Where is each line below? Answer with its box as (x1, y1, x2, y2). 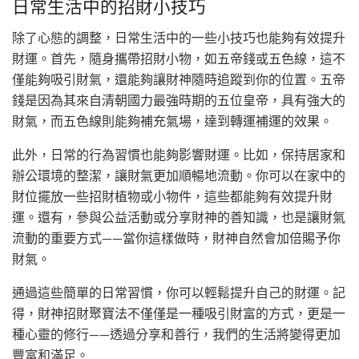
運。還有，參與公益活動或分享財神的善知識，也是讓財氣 (12, 209, 345, 226)
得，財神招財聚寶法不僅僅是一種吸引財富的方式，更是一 (12, 305, 345, 322)
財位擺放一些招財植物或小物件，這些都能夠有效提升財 (12, 188, 333, 205)
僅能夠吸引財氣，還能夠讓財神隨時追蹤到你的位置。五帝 (12, 71, 345, 88)
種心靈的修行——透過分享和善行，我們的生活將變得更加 (12, 326, 341, 343)
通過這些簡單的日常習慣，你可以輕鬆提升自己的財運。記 (12, 284, 345, 301)
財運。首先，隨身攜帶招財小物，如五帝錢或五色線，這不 (12, 50, 345, 67)
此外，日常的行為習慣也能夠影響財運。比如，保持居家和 (12, 147, 345, 163)
